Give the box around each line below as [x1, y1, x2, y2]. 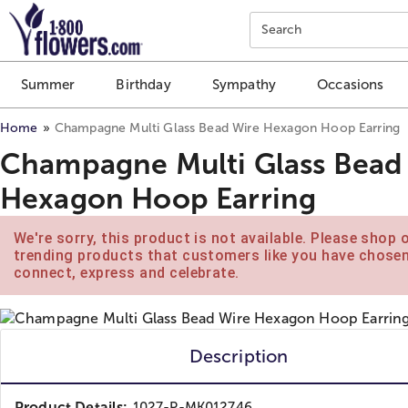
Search [260, 23, 302, 36]
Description [189, 345, 289, 366]
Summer [20, 76, 76, 93]
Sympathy [211, 76, 277, 93]
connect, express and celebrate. [14, 263, 240, 281]
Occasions [317, 76, 384, 93]
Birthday [116, 76, 171, 93]
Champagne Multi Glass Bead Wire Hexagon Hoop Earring [54, 120, 401, 135]
